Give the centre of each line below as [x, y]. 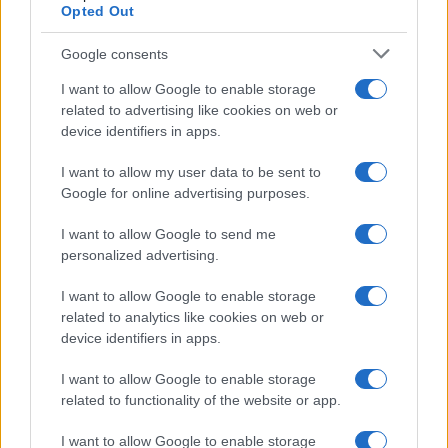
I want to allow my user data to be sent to [191, 172]
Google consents [114, 53]
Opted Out [98, 11]
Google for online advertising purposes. [185, 193]
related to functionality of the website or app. [201, 400]
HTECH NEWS [74, 290]
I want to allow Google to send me [168, 234]
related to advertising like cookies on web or [199, 110]
